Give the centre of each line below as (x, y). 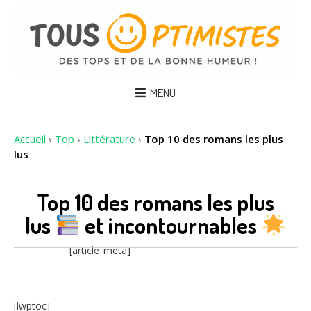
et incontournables (170, 225)
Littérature (109, 138)
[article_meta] (100, 251)
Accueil (30, 138)
